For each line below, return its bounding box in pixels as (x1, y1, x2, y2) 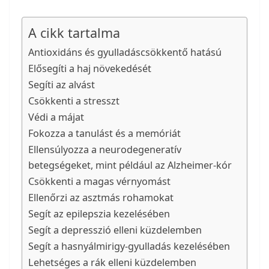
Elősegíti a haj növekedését (28, 62, 151, 76)
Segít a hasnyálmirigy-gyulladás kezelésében (28, 240, 230, 253)
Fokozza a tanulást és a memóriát (28, 127, 181, 141)
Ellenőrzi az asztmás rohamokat (28, 191, 174, 205)
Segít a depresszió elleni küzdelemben (28, 223, 202, 237)
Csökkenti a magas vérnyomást (28, 175, 171, 189)
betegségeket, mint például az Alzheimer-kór (28, 159, 232, 172)
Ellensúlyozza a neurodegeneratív (28, 143, 181, 157)
